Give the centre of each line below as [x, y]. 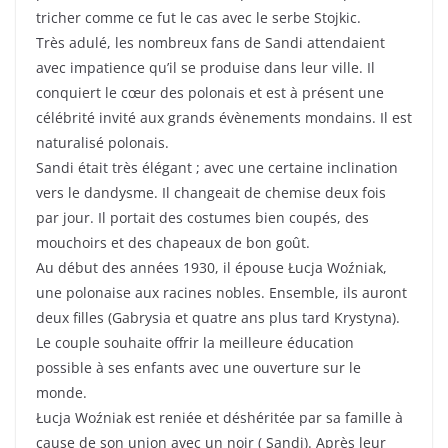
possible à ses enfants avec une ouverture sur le [198, 368]
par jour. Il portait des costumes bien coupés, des [202, 218]
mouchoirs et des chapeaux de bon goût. [173, 243]
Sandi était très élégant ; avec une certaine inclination [217, 168]
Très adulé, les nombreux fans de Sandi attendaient [210, 43]
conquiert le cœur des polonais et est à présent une [210, 93]
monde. [61, 393]
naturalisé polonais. [102, 143]
